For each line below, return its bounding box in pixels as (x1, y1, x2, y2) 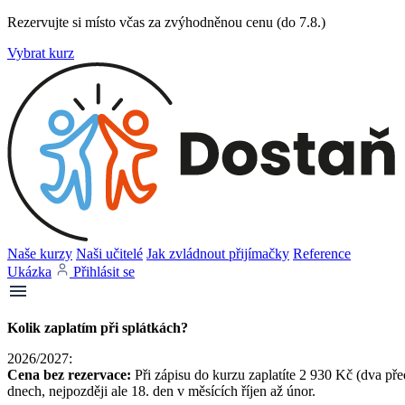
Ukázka (7, 264, 52, 279)
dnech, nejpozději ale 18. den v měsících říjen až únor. (7, 383, 316, 399)
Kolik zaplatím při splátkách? (7, 320, 188, 335)
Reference (293, 246, 351, 261)
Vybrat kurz (7, 45, 74, 61)
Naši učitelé (76, 246, 143, 261)
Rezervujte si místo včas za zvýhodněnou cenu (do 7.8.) (7, 14, 325, 30)
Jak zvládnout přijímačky (146, 246, 289, 261)
